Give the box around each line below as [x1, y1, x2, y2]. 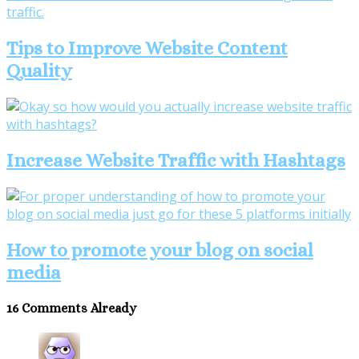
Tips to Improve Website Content [6, 37, 288, 60]
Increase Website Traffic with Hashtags [6, 148, 345, 171]
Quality [6, 59, 72, 83]
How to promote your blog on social [6, 238, 313, 261]
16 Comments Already [6, 300, 136, 316]
